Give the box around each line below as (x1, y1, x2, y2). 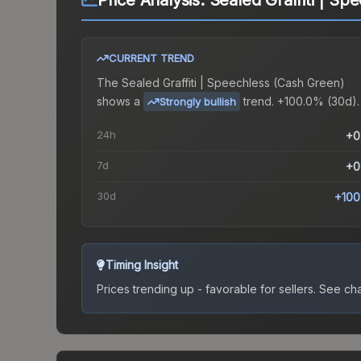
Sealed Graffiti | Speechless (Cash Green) (122, 76, 345, 90)
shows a (97, 93, 140, 108)
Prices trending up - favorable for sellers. (97, 282, 316, 297)
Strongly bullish (160, 95, 236, 109)
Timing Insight (106, 258, 178, 272)
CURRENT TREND (109, 52, 194, 65)
